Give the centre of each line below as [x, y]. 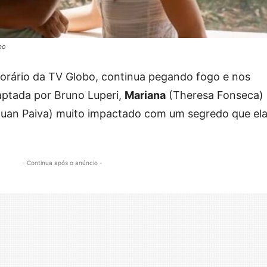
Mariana [145, 95]
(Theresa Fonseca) [215, 95]
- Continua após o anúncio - [62, 162]
